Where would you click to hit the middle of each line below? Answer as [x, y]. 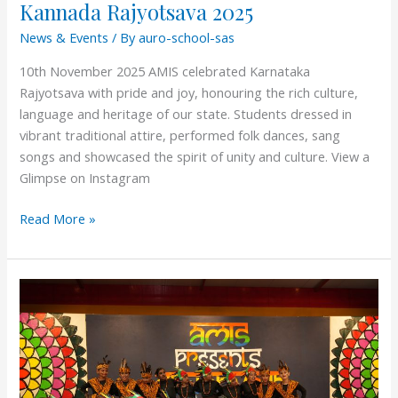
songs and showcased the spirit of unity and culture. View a [195, 156]
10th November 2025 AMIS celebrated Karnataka [165, 71]
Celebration [53, 289]
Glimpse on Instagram [85, 177]
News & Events [64, 38]
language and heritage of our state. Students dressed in [186, 113]
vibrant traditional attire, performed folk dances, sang [180, 135]
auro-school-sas [187, 38]
